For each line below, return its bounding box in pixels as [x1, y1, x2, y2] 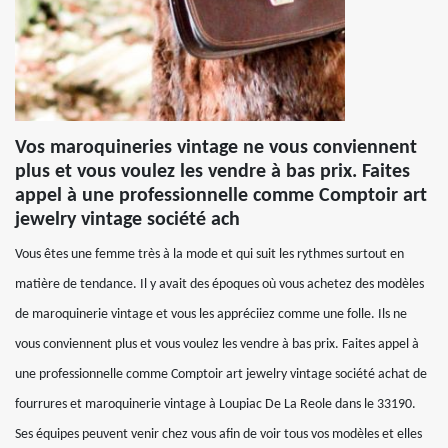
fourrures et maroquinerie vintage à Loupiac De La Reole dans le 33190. [15, 397, 416, 412]
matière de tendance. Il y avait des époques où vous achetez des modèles [15, 277, 424, 292]
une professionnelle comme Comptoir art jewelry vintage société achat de [15, 367, 427, 382]
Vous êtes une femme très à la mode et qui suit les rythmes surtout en [15, 247, 404, 262]
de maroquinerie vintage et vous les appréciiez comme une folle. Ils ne [15, 307, 407, 322]
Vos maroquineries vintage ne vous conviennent [15, 138, 417, 158]
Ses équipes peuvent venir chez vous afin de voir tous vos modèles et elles [15, 427, 422, 442]
